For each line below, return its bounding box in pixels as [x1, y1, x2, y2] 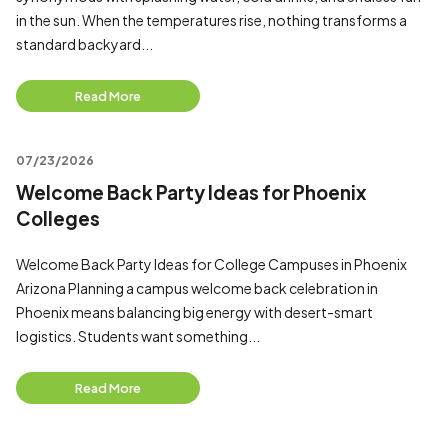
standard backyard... [16, 35, 153, 53]
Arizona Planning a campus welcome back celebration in [16, 279, 378, 297]
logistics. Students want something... [16, 327, 260, 345]
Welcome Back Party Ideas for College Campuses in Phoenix [16, 255, 407, 273]
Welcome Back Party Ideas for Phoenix [16, 181, 366, 204]
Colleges [16, 207, 100, 230]
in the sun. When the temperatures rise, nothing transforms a [16, 11, 407, 29]
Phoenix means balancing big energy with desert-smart [16, 303, 373, 321]
